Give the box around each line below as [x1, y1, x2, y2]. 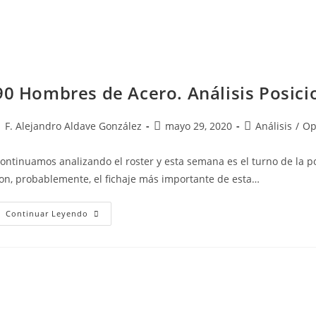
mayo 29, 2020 [165, 119, 232, 133]
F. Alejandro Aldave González [5, 119, 142, 133]
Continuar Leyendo [6, 208, 88, 219]
